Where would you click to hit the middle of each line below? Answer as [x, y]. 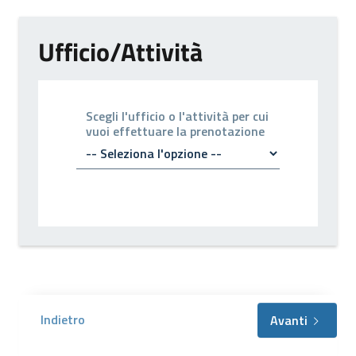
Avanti [289, 320]
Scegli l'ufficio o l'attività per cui [177, 116]
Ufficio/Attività [120, 52]
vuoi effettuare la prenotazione [175, 131]
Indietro [63, 319]
